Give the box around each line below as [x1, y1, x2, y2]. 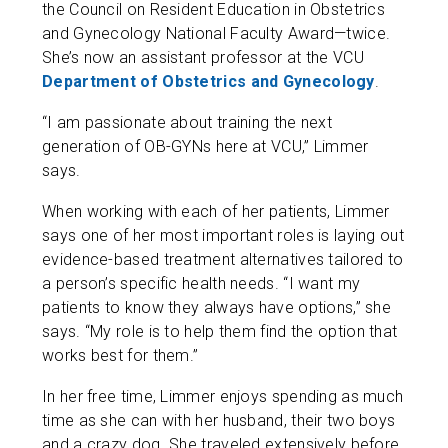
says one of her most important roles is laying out [42, 226, 404, 245]
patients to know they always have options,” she [42, 298, 392, 317]
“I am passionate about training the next [42, 113, 333, 132]
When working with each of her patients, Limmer [42, 202, 390, 221]
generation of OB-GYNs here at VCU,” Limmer [42, 137, 369, 156]
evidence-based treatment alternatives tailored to [42, 250, 404, 269]
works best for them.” [42, 346, 199, 365]
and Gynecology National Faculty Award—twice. [42, 24, 391, 43]
